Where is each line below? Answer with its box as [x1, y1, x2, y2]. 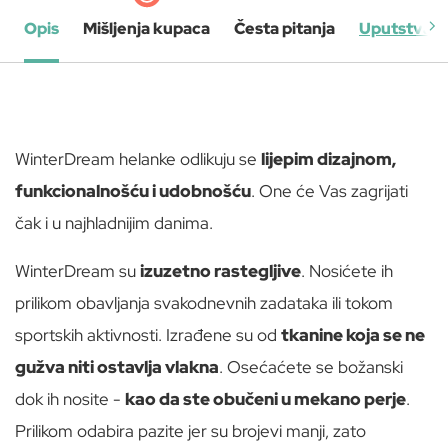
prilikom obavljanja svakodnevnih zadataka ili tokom [15, 292, 393, 315]
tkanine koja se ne [281, 324, 425, 347]
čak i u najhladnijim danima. [15, 212, 213, 235]
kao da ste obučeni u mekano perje [125, 388, 406, 411]
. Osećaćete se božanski [219, 356, 403, 379]
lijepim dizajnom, [261, 148, 396, 171]
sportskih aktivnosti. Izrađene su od [15, 324, 281, 347]
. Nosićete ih [301, 260, 393, 283]
